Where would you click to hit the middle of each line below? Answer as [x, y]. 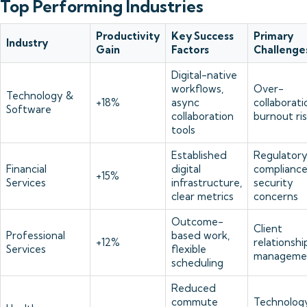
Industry [27, 43]
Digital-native [204, 75]
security [273, 183]
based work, [200, 235]
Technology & [40, 96]
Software [29, 109]
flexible [189, 249]
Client [268, 229]
